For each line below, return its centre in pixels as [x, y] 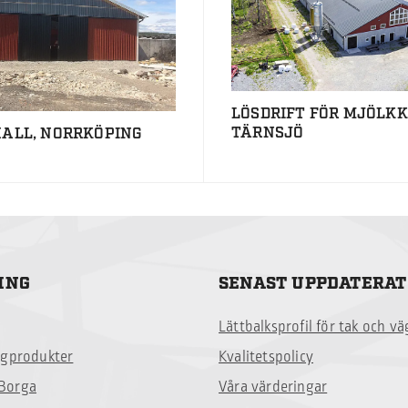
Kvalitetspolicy [266, 357]
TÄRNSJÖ [267, 133]
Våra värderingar [273, 388]
